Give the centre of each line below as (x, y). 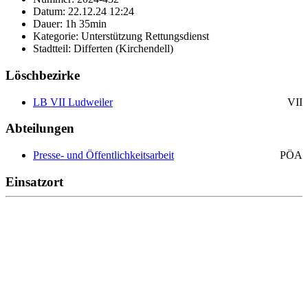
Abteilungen (40, 129)
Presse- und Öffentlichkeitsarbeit (103, 155)
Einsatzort (34, 181)
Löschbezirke (43, 75)
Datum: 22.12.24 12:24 (84, 12)
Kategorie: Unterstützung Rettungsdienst (121, 36)
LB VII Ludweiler (73, 102)
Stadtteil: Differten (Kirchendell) (103, 49)
